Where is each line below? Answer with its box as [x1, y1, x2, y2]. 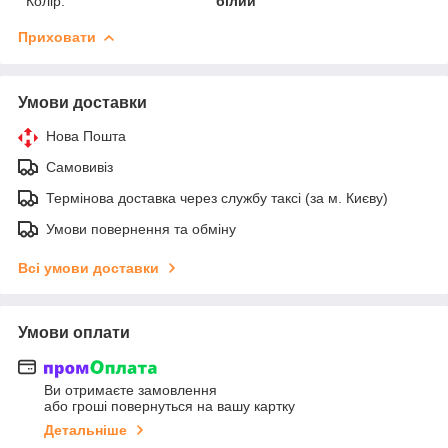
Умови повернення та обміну [46, 220, 236, 237]
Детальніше [44, 422, 127, 439]
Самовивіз [46, 158, 113, 175]
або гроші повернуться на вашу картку [44, 398, 295, 415]
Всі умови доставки [18, 259, 159, 276]
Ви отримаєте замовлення [44, 382, 217, 399]
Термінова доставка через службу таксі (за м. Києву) [46, 189, 388, 206]
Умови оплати [18, 323, 130, 341]
